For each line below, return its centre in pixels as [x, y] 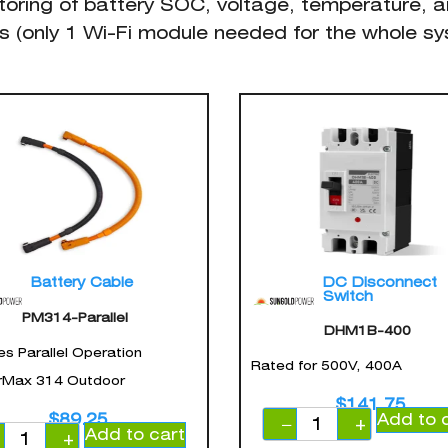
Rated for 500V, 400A [326, 366]
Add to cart [134, 434]
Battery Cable [81, 282]
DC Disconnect [380, 282]
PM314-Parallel [75, 318]
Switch [348, 296]
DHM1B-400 [368, 331]
